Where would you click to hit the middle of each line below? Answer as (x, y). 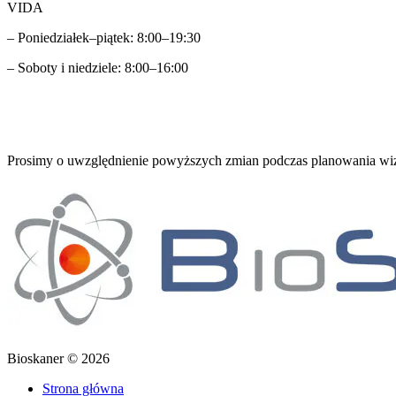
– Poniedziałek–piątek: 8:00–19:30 (104, 37)
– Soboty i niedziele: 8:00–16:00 (98, 67)
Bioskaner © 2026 (58, 358)
